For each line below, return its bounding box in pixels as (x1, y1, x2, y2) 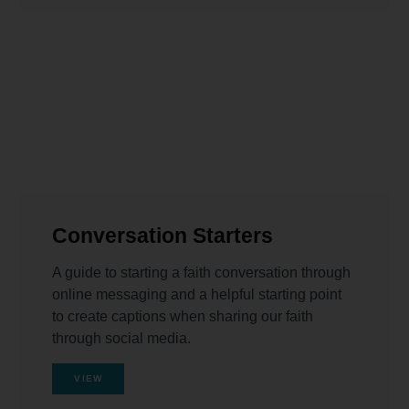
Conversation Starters (52, 224, 274, 247)
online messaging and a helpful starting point (52, 287, 342, 302)
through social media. (52, 330, 192, 346)
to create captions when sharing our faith (52, 309, 314, 324)
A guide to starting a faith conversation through (52, 265, 351, 280)
